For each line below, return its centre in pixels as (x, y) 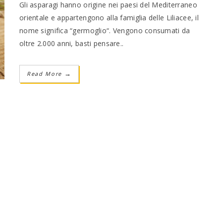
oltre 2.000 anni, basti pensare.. (72, 43)
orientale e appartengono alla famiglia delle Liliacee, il (109, 17)
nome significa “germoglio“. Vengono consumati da (105, 30)
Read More (46, 73)
